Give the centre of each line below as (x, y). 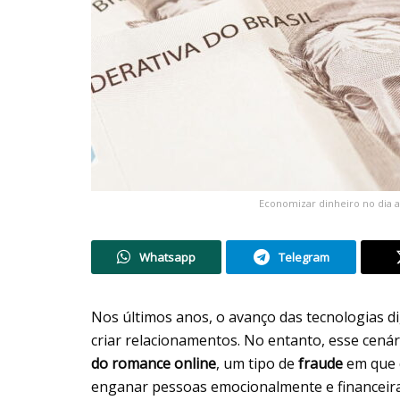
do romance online (154, 363)
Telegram (304, 257)
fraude (322, 363)
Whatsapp (167, 257)
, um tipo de (257, 363)
